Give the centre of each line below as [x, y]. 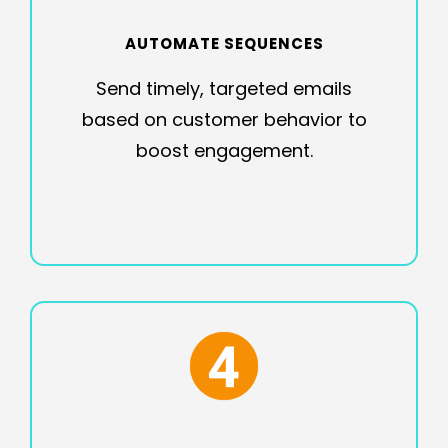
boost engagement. [224, 150]
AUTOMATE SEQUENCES [224, 43]
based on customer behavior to [224, 119]
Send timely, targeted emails [224, 88]
